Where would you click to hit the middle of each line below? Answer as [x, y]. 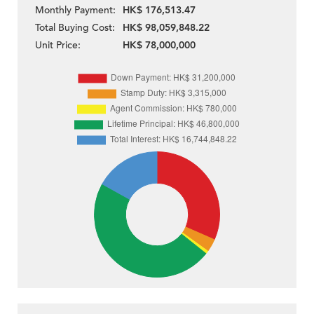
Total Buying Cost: [75, 28]
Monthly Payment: [75, 11]
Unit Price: [58, 46]
